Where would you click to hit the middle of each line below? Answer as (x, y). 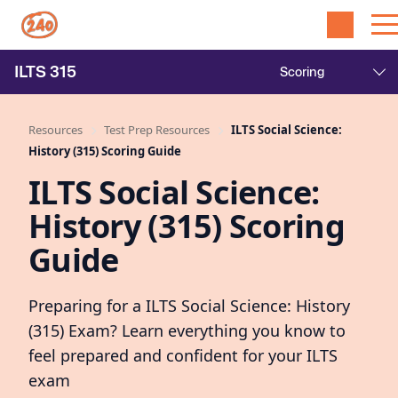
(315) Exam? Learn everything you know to (187, 330)
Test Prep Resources (158, 130)
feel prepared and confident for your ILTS (183, 355)
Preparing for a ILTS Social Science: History (189, 306)
